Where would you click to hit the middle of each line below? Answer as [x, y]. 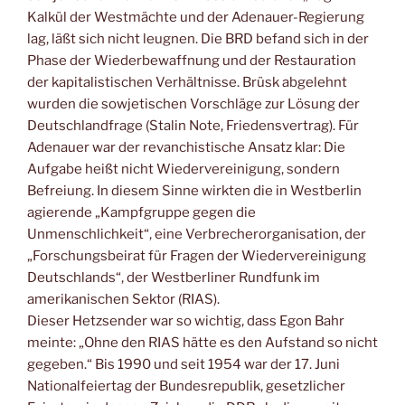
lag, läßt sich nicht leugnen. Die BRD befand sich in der [198, 39]
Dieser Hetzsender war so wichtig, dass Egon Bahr [186, 321]
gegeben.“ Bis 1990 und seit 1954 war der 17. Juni [184, 365]
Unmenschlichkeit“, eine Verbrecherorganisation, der [197, 235]
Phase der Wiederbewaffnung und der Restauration [192, 61]
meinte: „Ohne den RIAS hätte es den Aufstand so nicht [202, 343]
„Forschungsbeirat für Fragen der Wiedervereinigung [197, 256]
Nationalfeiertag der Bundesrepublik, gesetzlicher [186, 386]
